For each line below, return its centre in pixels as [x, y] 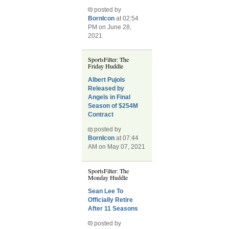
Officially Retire [111, 200]
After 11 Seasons [113, 208]
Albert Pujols [107, 80]
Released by [106, 89]
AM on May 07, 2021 [117, 147]
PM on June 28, [110, 27]
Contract [101, 115]
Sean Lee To [106, 191]
